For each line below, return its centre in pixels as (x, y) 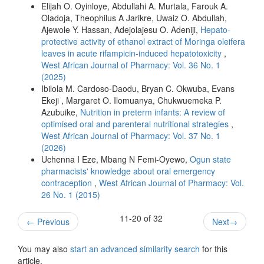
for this (214, 248)
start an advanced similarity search (135, 248)
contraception (68, 182)
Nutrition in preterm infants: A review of (153, 112)
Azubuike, (61, 112)
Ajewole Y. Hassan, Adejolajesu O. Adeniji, (121, 29)
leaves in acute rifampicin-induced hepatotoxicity (133, 53)
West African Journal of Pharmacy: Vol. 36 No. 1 (131, 65)
